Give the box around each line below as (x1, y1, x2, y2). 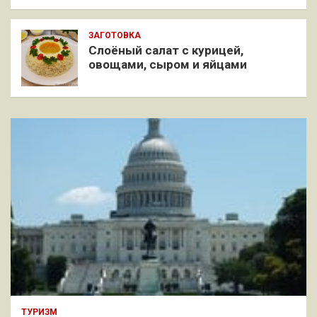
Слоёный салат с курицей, (88, 43, 243, 58)
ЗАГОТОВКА (88, 30, 141, 41)
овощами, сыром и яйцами (88, 57, 247, 72)
